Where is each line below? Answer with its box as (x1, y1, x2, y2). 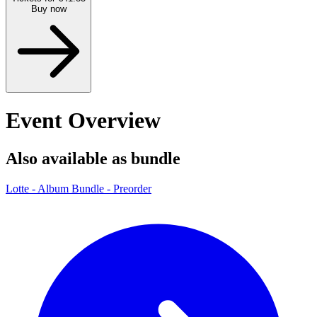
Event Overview (6, 108, 161, 134)
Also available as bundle (6, 149, 180, 168)
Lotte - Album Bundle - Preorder (6, 182, 151, 195)
